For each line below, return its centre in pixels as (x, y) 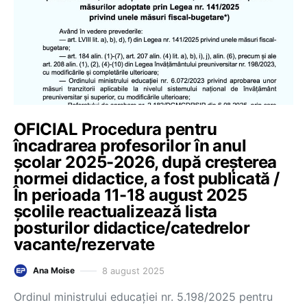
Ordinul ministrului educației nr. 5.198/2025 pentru (143, 297)
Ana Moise (54, 270)
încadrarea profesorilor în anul (130, 146)
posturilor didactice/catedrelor (132, 228)
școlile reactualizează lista (115, 211)
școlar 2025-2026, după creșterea (145, 162)
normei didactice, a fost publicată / (147, 179)
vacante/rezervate (84, 244)
